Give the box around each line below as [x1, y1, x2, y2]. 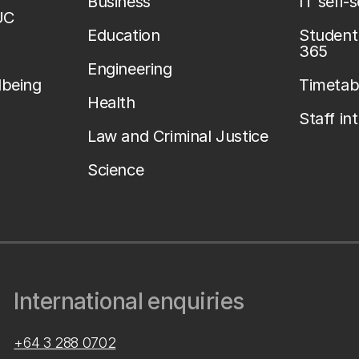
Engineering [87, 59, 172, 79]
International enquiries [14, 288, 244, 315]
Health [87, 93, 135, 112]
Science [87, 160, 144, 179]
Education [87, 26, 160, 45]
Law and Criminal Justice [87, 127, 268, 146]
